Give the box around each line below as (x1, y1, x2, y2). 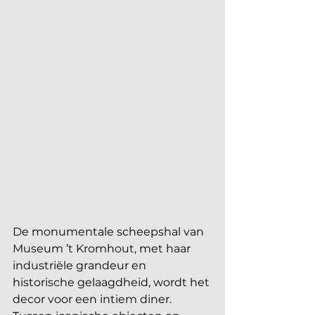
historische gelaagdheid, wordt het (13, 275, 212, 289)
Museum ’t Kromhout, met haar (13, 241, 193, 255)
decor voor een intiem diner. (13, 292, 174, 306)
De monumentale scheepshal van (13, 224, 207, 238)
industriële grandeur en (13, 258, 149, 272)
